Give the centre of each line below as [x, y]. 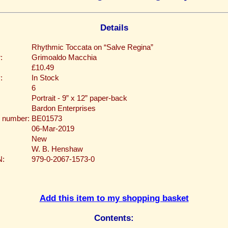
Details [114, 27]
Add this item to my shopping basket [114, 198]
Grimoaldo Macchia [64, 58]
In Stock [45, 78]
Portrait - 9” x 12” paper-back [79, 98]
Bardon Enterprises [64, 109]
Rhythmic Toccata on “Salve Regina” [92, 48]
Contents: [114, 218]
